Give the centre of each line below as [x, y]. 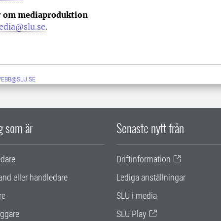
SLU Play [131, 214]
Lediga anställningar [151, 177]
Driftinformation [144, 159]
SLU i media [137, 195]
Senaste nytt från [150, 128]
